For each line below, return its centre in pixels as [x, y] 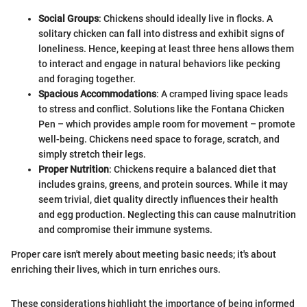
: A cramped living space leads [222, 94]
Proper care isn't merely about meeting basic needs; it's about [144, 254]
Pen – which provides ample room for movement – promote [167, 124]
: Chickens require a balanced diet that [193, 169]
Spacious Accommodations [97, 94]
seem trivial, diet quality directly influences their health [158, 199]
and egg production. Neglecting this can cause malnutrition [167, 214]
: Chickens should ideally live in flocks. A [186, 18]
